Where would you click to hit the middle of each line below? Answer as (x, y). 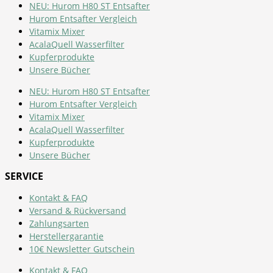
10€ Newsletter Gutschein (82, 249)
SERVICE (24, 176)
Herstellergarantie (66, 236)
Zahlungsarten (59, 223)
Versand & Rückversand (78, 210)
